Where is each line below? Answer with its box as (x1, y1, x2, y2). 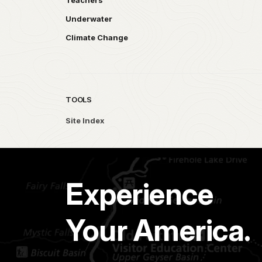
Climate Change (65, 33, 128, 43)
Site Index (65, 115, 105, 125)
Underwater (65, 14, 112, 24)
